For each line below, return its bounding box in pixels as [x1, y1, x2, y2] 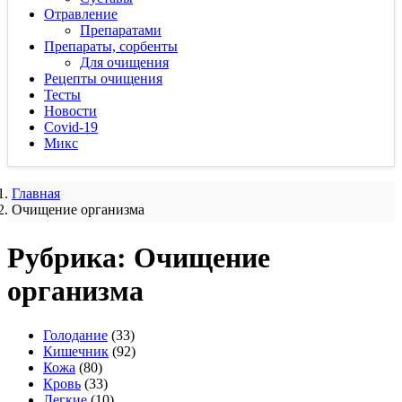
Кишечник [43, 343, 109, 359]
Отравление [44, 6, 118, 22]
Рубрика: [7, 241, 134, 275]
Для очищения [80, 55, 169, 70]
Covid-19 [44, 119, 98, 135]
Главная [12, 186, 60, 201]
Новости [44, 103, 97, 118]
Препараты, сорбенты [44, 39, 178, 54]
